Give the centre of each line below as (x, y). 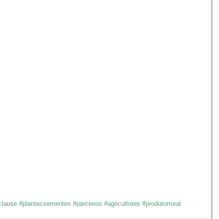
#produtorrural (162, 203)
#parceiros (88, 203)
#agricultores (122, 203)
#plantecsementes (45, 203)
